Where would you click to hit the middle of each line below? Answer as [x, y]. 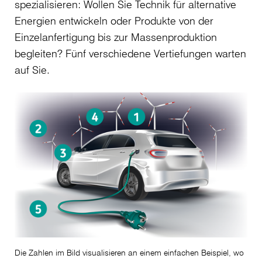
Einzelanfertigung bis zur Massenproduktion [116, 37]
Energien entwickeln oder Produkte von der [114, 20]
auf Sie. [32, 69]
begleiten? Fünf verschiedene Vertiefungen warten [130, 53]
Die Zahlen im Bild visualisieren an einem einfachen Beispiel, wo [129, 253]
